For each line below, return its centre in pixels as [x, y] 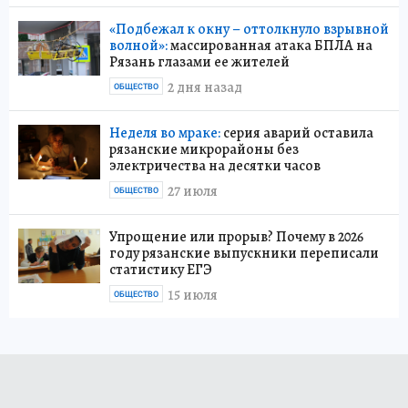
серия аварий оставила [297, 133]
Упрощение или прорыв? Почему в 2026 [236, 236]
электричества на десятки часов [215, 165]
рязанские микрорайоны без [204, 149]
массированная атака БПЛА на [270, 45]
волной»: [138, 45]
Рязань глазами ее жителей [199, 61]
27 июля [193, 192]
